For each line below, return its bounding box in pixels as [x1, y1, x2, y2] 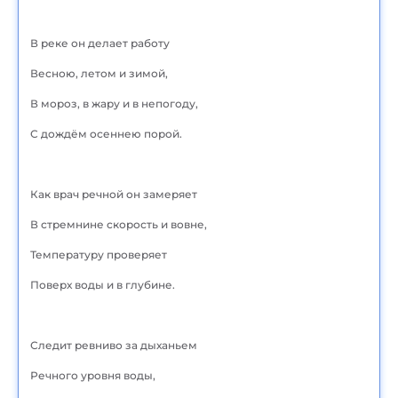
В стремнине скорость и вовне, [30, 217, 207, 231]
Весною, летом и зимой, [30, 66, 168, 80]
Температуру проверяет [30, 247, 167, 261]
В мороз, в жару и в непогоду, [30, 96, 198, 110]
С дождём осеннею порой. [30, 126, 182, 140]
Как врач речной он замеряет [30, 187, 197, 201]
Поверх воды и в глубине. [30, 277, 175, 291]
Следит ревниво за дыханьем [30, 338, 197, 352]
